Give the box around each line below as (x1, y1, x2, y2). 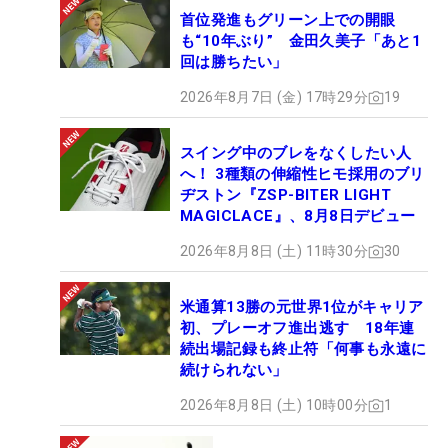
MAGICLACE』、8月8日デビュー (180, 207, 416, 226)
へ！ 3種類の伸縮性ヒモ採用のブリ (180, 165, 425, 184)
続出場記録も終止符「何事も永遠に (180, 340, 427, 359)
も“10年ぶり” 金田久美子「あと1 (180, 32, 422, 51)
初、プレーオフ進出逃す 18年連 (180, 319, 415, 338)
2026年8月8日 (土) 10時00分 (180, 397, 368, 414)
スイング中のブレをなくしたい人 (180, 144, 411, 163)
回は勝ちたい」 (180, 53, 288, 72)
